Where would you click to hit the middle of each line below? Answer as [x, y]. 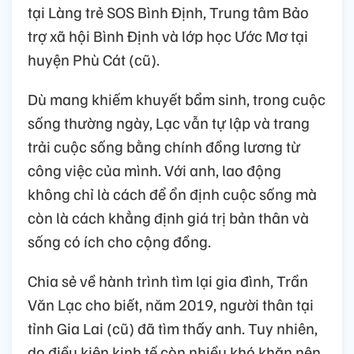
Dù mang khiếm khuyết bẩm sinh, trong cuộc [177, 98]
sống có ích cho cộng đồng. [119, 241]
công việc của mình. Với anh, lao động [154, 169]
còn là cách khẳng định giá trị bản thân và [168, 217]
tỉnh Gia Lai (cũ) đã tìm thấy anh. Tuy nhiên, [173, 328]
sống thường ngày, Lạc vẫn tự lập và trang [169, 122]
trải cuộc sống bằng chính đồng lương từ [164, 146]
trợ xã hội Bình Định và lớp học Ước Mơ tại [168, 35]
